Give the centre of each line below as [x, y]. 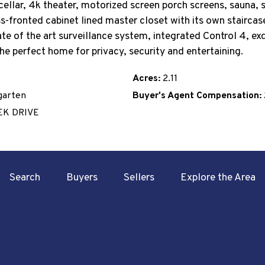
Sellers [139, 178]
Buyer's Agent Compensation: [197, 96]
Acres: [146, 79]
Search [25, 178]
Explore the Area [218, 178]
